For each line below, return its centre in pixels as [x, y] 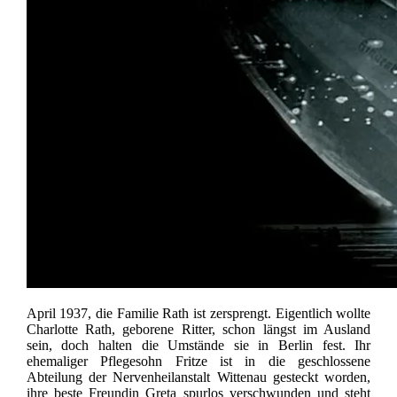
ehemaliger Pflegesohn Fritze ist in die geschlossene [198, 362]
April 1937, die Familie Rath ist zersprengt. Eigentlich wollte [198, 314]
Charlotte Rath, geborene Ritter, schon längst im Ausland [198, 330]
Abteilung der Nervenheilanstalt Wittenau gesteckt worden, [198, 378]
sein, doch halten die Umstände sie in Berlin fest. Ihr [198, 346]
